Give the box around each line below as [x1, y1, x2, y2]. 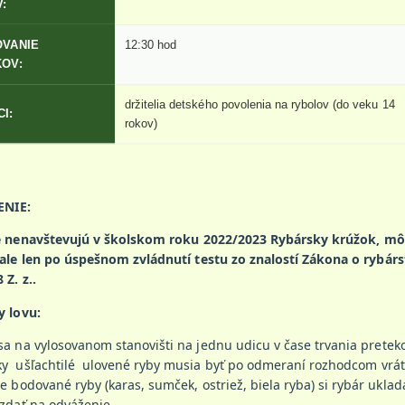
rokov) [125, 117, 158, 131]
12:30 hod [125, 37, 177, 52]
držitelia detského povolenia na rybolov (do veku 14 [125, 98, 395, 112]
